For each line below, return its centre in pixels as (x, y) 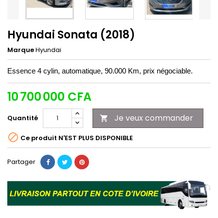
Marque (21, 50)
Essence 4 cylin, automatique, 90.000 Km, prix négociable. (100, 71)
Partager (21, 162)
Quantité (23, 118)
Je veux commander (154, 118)
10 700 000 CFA (49, 96)
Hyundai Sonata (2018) (71, 35)
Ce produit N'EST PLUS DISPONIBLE (76, 138)
